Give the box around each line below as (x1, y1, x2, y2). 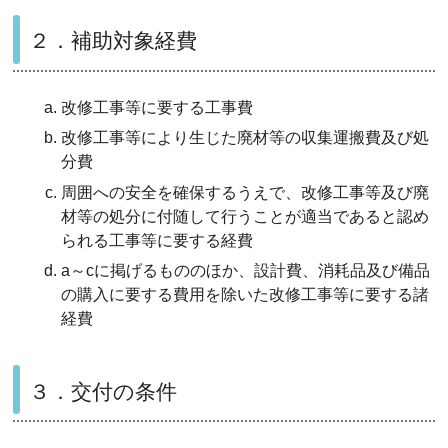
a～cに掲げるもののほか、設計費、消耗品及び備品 (61, 261, 431, 279)
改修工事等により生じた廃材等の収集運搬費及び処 (61, 129, 430, 147)
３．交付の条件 (29, 379, 178, 403)
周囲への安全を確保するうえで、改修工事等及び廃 (61, 183, 430, 201)
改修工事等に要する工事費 (61, 98, 254, 116)
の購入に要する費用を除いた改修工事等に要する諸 (61, 285, 430, 303)
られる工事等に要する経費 (61, 231, 254, 249)
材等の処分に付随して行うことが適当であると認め (61, 207, 430, 225)
